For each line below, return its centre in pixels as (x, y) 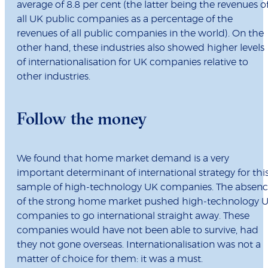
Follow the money (82, 119)
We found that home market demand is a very (123, 159)
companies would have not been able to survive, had (138, 231)
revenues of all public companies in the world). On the (140, 34)
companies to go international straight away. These (133, 216)
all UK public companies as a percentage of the (125, 19)
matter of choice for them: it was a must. (110, 259)
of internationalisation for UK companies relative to (133, 63)
